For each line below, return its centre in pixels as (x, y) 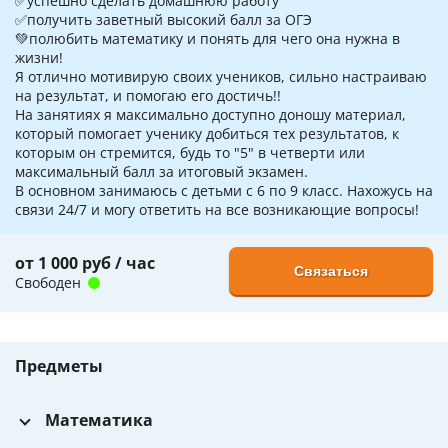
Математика (99, 420)
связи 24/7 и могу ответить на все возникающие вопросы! (217, 210)
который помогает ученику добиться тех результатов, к (207, 134)
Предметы (59, 366)
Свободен (50, 283)
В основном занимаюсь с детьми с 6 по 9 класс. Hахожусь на (224, 191)
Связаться (331, 271)
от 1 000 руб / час (85, 263)
